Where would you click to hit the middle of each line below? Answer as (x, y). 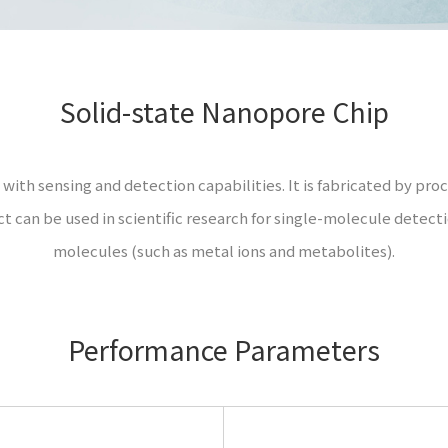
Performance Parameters (224, 349)
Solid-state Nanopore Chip (224, 111)
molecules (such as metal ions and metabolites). (224, 250)
